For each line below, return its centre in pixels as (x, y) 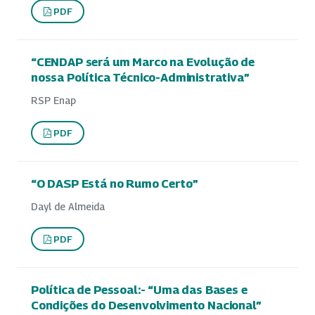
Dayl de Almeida (68, 207)
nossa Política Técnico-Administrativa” (140, 78)
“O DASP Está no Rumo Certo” (115, 184)
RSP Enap (53, 101)
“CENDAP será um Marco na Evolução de (143, 62)
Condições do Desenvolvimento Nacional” (146, 306)
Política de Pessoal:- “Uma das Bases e (139, 290)
